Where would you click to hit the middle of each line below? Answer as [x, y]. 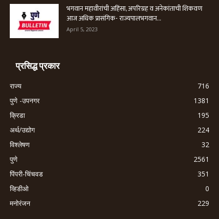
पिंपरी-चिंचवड [26, 174]
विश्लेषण [20, 144]
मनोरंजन [20, 203]
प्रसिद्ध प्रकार [38, 66]
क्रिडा [17, 115]
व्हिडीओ [19, 188]
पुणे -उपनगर [25, 100]
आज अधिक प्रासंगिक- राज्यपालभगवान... [114, 18]
